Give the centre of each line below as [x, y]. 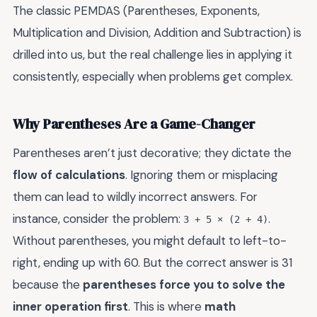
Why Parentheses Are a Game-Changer [134, 124]
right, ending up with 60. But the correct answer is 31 [152, 263]
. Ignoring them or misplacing [202, 175]
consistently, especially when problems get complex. [153, 77]
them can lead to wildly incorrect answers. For [135, 197]
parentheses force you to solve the [184, 285]
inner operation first [70, 307]
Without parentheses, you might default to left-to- [150, 241]
